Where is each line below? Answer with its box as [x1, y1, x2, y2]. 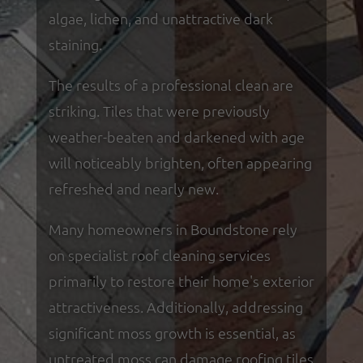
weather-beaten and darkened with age [48, 126, 305, 146]
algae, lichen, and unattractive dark [48, 8, 273, 28]
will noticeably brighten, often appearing [48, 152, 312, 172]
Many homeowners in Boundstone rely [48, 219, 297, 238]
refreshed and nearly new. [48, 178, 219, 198]
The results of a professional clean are [48, 75, 293, 94]
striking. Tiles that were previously [48, 100, 270, 120]
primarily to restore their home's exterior [48, 271, 314, 290]
